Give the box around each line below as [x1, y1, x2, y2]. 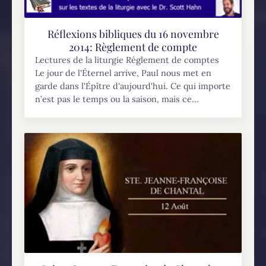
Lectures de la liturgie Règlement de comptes [35, 54, 222, 65]
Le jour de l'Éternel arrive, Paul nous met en [35, 67, 212, 78]
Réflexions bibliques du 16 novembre [47, 26, 219, 40]
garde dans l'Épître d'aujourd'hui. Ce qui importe [35, 80, 231, 91]
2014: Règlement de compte [69, 39, 197, 53]
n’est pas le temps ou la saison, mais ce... [35, 93, 199, 104]
